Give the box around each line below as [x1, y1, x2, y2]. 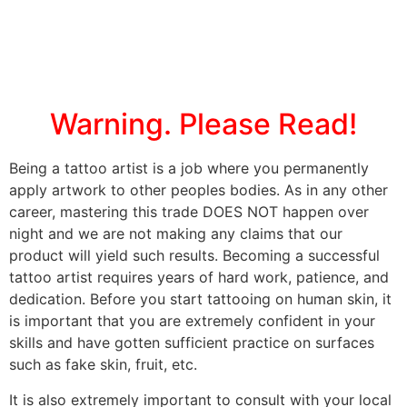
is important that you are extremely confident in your [9, 312, 375, 331]
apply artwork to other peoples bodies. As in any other [9, 181, 388, 200]
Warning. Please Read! [50, 106, 357, 143]
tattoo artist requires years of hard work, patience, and [9, 268, 389, 287]
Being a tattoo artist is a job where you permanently [9, 159, 369, 178]
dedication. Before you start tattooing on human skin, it [9, 290, 392, 309]
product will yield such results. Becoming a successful [9, 246, 380, 265]
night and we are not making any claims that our [9, 224, 342, 243]
